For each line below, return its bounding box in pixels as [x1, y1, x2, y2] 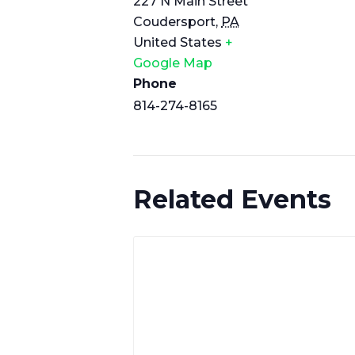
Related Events [133, 184, 331, 215]
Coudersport [133, 14, 216, 29]
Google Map [133, 55, 212, 71]
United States [133, 35, 222, 50]
